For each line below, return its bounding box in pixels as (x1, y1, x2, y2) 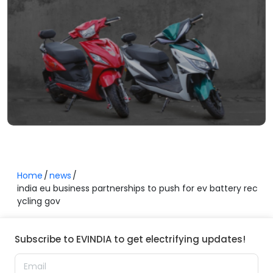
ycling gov (17, 194, 60, 207)
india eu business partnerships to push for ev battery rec (17, 182, 258, 194)
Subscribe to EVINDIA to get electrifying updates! (15, 232, 246, 246)
